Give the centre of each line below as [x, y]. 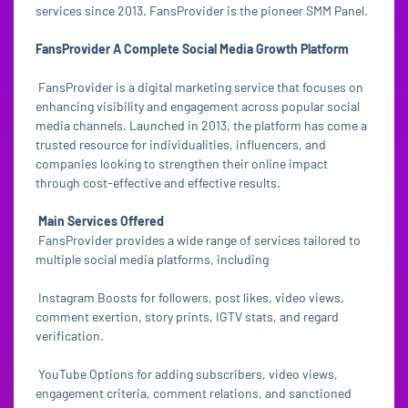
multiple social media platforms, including [152, 259]
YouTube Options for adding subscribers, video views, [187, 374]
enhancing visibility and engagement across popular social [198, 106]
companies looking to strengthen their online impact [182, 163]
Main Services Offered [102, 221]
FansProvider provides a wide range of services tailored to [198, 240]
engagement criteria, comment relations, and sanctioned [194, 393]
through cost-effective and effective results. [159, 183]
